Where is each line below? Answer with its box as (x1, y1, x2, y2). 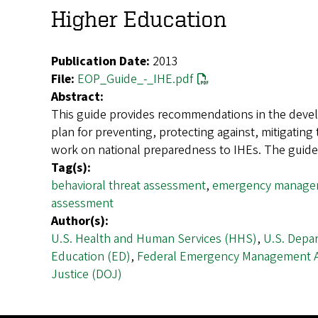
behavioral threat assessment (51, 177, 206, 195)
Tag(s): (51, 159, 91, 177)
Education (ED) (51, 248, 131, 266)
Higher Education (51, 6, 226, 31)
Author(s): (51, 212, 109, 231)
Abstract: (51, 88, 104, 106)
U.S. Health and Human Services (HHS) (51, 230, 257, 248)
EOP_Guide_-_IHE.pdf (77, 70, 193, 89)
